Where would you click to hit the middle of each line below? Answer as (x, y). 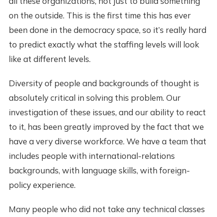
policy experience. (42, 185)
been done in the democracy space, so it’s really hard (107, 30)
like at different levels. (49, 59)
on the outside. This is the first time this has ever (100, 15)
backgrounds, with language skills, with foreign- (99, 170)
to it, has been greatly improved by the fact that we (106, 127)
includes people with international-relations (92, 156)
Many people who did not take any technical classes (107, 209)
